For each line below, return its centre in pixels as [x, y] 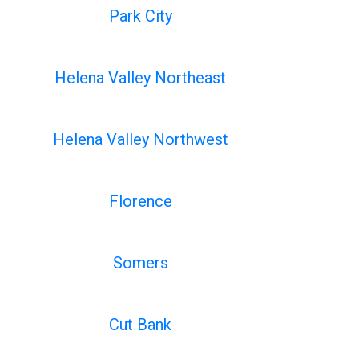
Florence [140, 201]
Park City [140, 16]
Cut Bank [141, 325]
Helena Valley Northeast [141, 78]
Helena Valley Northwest [140, 139]
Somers [140, 263]
